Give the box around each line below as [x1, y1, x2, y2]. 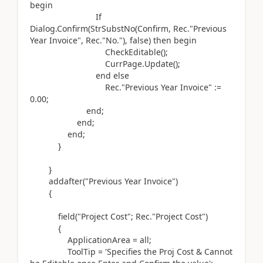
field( [58, 211, 77, 222]
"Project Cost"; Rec [77, 211, 150, 222]
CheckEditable [30, 46, 161, 58]
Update [144, 58, 173, 69]
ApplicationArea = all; [30, 234, 151, 245]
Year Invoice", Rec [30, 35, 100, 46]
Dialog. [30, 23, 57, 34]
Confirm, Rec [137, 23, 187, 34]
